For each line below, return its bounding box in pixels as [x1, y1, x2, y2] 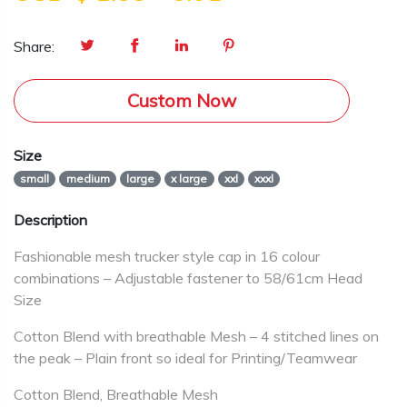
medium [65, 172, 110, 185]
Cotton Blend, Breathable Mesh [14, 385, 218, 403]
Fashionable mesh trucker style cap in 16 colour [14, 247, 320, 265]
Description [14, 211, 87, 229]
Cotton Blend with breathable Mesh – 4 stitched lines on [14, 327, 379, 345]
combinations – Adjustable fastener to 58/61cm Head [14, 269, 362, 287]
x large [171, 172, 208, 185]
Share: [14, 37, 55, 55]
